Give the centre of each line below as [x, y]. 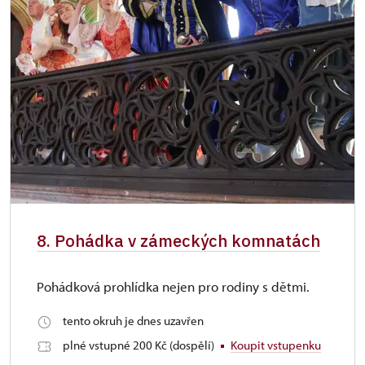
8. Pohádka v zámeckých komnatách [178, 241]
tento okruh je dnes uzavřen [133, 321]
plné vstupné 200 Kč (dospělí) [140, 345]
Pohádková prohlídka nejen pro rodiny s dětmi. [173, 286]
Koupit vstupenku [276, 345]
